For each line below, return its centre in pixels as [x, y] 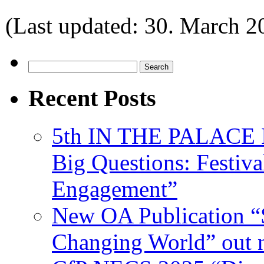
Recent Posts [92, 98]
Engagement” [115, 189]
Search [40, 65]
